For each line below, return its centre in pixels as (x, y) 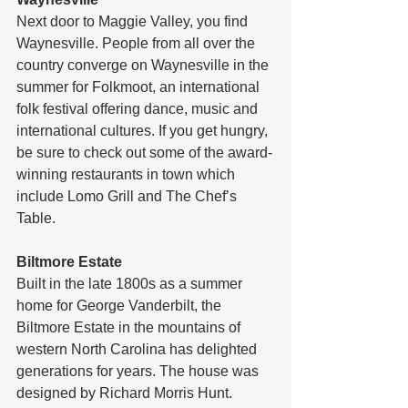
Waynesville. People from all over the (138, 43)
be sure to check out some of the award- (144, 152)
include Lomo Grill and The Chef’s (128, 196)
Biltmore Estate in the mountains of (130, 327)
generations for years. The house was (139, 371)
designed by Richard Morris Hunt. (126, 393)
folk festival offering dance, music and (139, 108)
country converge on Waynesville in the (144, 65)
